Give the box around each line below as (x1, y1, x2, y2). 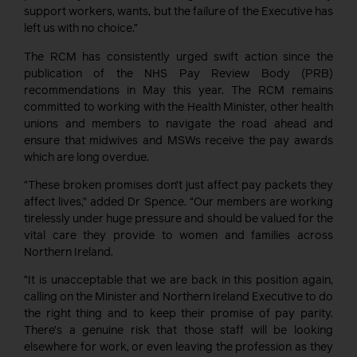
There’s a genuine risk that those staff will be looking (24, 325, 333, 337)
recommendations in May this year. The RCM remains (24, 84, 333, 96)
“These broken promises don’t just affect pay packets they (24, 179, 333, 191)
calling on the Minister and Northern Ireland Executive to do (24, 292, 333, 304)
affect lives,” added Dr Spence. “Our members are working (24, 196, 333, 208)
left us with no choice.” (24, 23, 138, 35)
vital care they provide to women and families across (24, 229, 333, 241)
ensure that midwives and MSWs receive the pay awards (24, 135, 333, 147)
